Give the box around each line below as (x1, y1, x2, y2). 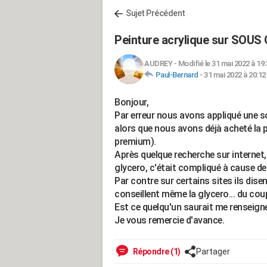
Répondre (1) (131, 247, 181, 256)
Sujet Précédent (126, 8, 185, 18)
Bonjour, (114, 97, 148, 108)
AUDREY (144, 59, 172, 68)
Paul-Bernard (155, 70, 198, 79)
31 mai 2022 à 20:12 (204, 70, 266, 79)
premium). (114, 136, 156, 147)
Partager (195, 247, 230, 256)
